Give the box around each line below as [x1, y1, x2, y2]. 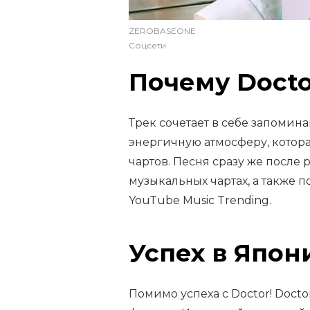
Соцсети [129, 39, 166, 51]
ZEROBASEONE [129, 25, 196, 36]
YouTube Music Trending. [129, 193, 271, 207]
